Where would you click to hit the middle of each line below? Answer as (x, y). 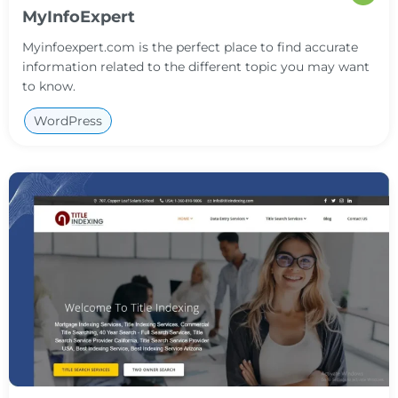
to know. (49, 87)
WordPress (68, 121)
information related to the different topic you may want (196, 67)
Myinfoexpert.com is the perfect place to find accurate (190, 48)
